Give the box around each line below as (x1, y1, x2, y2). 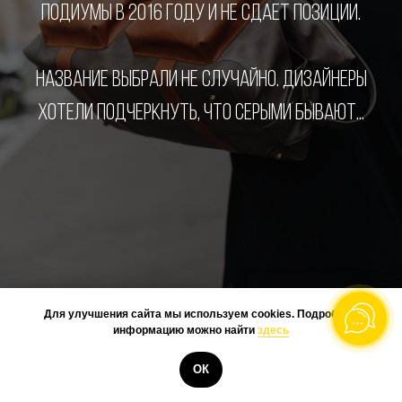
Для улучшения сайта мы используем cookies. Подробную (43, 308, 359, 321)
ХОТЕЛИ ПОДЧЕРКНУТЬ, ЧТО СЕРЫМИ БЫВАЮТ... (38, 100, 364, 126)
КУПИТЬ (222, 358, 275, 371)
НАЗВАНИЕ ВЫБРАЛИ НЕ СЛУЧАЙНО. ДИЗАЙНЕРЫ (35, 67, 367, 92)
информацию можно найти (113, 324, 258, 337)
